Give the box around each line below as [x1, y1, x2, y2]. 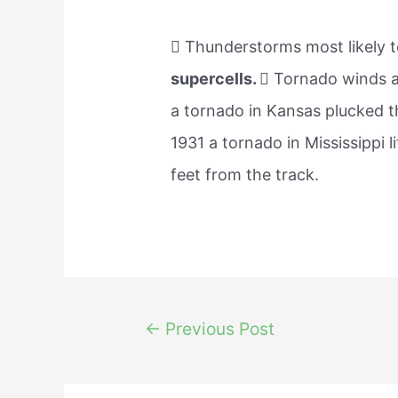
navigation [115, 346, 195, 365]
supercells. [171, 69, 260, 89]
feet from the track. [171, 165, 320, 185]
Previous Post [160, 317, 275, 339]
